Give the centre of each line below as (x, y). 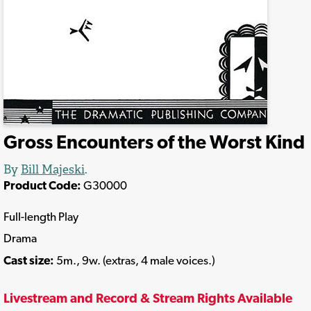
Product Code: (42, 186)
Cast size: (30, 260)
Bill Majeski (53, 170)
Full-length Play (41, 216)
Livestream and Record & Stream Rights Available (148, 298)
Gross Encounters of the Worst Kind (154, 142)
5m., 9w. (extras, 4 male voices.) (136, 260)
